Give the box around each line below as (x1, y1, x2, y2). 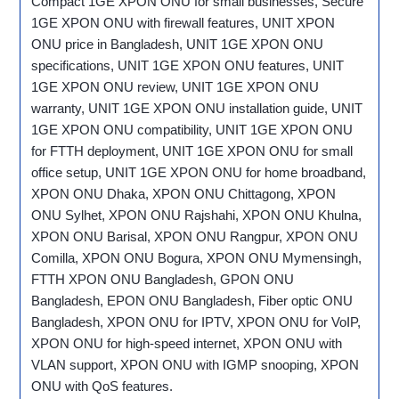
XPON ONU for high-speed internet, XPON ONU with (31, 336, 343, 352)
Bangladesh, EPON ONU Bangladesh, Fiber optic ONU (31, 293, 354, 309)
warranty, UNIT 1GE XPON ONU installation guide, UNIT (31, 101, 363, 117)
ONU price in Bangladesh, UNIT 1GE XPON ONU (31, 37, 324, 53)
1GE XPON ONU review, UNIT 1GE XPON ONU (31, 79, 320, 95)
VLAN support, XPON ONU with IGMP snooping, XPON (31, 357, 360, 373)
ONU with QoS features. (31, 379, 174, 395)
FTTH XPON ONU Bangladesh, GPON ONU (31, 272, 295, 288)
